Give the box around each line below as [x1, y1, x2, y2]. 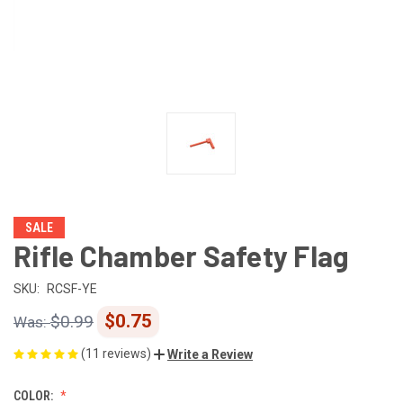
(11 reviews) [81, 345, 154, 361]
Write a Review [167, 346, 253, 362]
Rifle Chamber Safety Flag [13, 237, 350, 273]
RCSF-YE [46, 281, 97, 296]
